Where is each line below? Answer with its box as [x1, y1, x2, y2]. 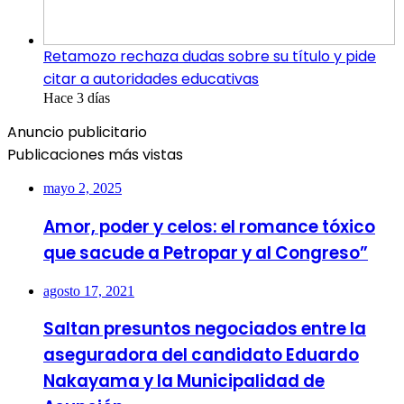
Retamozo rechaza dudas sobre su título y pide [43, 46, 376, 68]
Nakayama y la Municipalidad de [43, 369, 325, 394]
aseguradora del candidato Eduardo [43, 343, 359, 368]
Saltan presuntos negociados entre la [43, 317, 366, 342]
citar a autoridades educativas [43, 69, 259, 90]
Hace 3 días [43, 90, 110, 106]
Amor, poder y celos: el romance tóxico [43, 215, 375, 239]
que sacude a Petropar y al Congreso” [43, 241, 368, 265]
